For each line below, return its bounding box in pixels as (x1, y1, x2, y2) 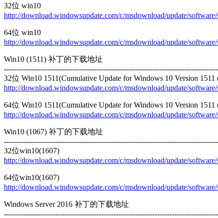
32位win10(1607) (4, 146, 59, 155)
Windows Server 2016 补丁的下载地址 (4, 200, 129, 208)
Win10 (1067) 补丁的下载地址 (4, 127, 103, 136)
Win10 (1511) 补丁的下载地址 (4, 54, 103, 63)
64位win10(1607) (4, 173, 59, 182)
